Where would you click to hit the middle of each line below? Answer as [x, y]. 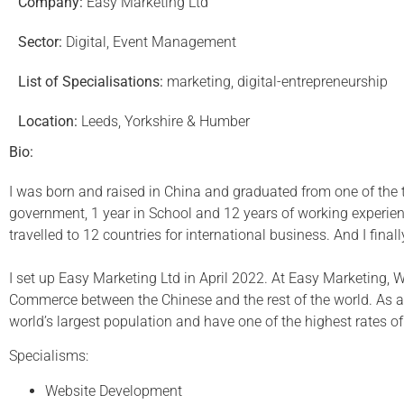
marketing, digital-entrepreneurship [275, 82]
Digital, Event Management [149, 42]
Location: [48, 121]
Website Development [114, 390]
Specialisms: [49, 356]
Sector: [40, 42]
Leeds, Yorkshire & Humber [164, 121]
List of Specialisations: [91, 82]
